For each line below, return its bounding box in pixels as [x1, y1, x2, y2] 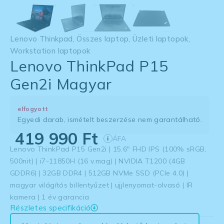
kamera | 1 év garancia [10, 192, 89, 202]
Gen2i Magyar [10, 74, 112, 94]
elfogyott [17, 105, 48, 113]
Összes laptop [76, 34, 129, 44]
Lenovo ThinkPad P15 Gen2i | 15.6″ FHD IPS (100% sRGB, [10, 144, 206, 154]
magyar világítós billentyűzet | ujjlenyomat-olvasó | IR [10, 180, 193, 190]
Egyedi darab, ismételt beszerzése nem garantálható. [17, 115, 202, 124]
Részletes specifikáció [10, 203, 91, 213]
